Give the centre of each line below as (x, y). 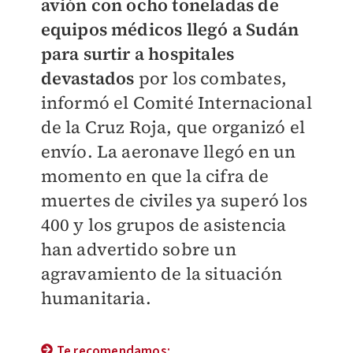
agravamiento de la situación (162, 274)
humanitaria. (96, 298)
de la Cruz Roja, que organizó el (173, 127)
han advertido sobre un (138, 249)
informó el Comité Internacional (176, 103)
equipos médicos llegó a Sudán (170, 30)
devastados (87, 78)
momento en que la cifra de (155, 176)
